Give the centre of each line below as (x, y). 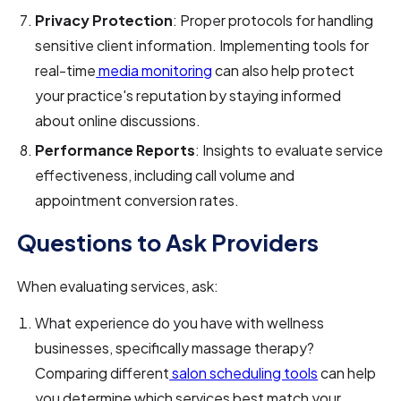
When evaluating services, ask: (118, 286)
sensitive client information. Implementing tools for (202, 46)
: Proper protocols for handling (273, 21)
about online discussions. (118, 121)
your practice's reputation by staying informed (188, 96)
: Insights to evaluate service (290, 150)
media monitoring (154, 71)
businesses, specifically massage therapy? (175, 348)
